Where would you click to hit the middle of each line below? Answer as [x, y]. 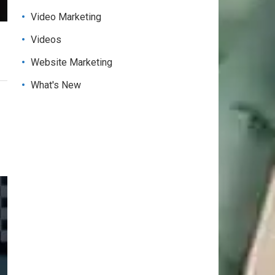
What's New [56, 85]
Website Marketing [72, 62]
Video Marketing [66, 17]
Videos [46, 40]
